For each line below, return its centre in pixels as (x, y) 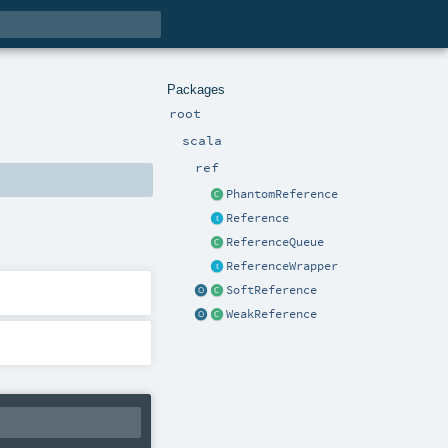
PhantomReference (282, 194)
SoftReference (271, 290)
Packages (196, 89)
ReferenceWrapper (282, 266)
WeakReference (271, 314)
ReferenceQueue (275, 242)
